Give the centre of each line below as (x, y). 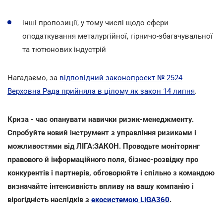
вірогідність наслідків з (49, 199)
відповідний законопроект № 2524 (121, 78)
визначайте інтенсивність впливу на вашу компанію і (101, 186)
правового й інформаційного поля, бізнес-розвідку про (103, 159)
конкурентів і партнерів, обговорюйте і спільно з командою (111, 173)
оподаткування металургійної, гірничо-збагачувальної (117, 36)
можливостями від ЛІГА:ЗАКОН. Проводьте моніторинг (104, 146)
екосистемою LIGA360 (130, 199)
